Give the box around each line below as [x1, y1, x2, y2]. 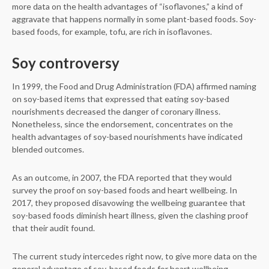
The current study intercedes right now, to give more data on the [12, 251, 257, 261]
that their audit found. [12, 223, 95, 233]
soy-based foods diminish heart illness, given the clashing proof [12, 210, 248, 220]
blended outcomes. [12, 144, 84, 154]
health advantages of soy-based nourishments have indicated [12, 131, 243, 142]
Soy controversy [12, 54, 119, 71]
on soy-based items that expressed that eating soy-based [12, 94, 229, 104]
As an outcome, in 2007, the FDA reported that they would [12, 172, 232, 183]
